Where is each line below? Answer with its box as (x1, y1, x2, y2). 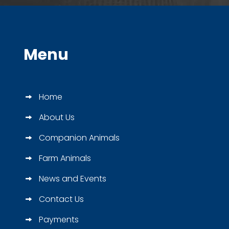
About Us (39, 111, 75, 123)
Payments (39, 213, 79, 225)
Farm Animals (39, 152, 91, 164)
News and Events (39, 172, 106, 185)
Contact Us (39, 193, 84, 205)
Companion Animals (39, 131, 120, 144)
